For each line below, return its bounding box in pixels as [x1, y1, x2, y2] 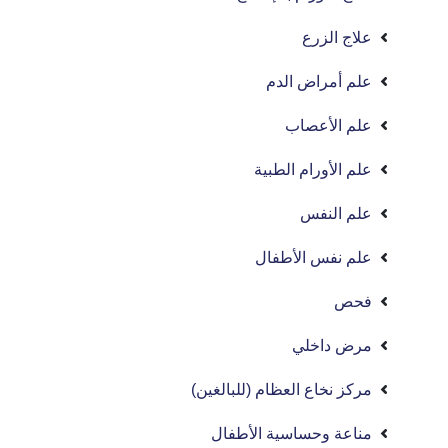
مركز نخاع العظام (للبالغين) [191, 381, 373, 398]
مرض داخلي [292, 337, 373, 354]
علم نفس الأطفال [255, 249, 373, 266]
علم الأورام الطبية [254, 161, 373, 178]
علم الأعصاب [285, 117, 373, 134]
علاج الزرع [302, 29, 373, 46]
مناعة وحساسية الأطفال [211, 425, 373, 442]
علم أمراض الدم [266, 73, 373, 90]
